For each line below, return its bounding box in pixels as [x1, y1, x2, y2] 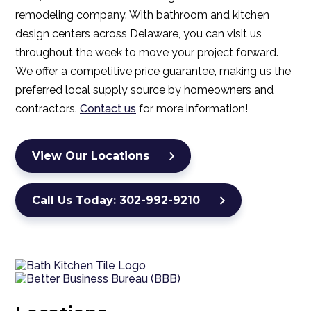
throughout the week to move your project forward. [15, 46, 278, 60]
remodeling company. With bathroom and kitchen [15, 8, 269, 22]
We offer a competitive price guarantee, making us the [15, 65, 291, 78]
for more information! [136, 102, 248, 116]
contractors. [15, 102, 80, 116]
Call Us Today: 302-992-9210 [32, 194, 200, 208]
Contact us [80, 102, 136, 116]
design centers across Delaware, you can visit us [15, 27, 262, 41]
